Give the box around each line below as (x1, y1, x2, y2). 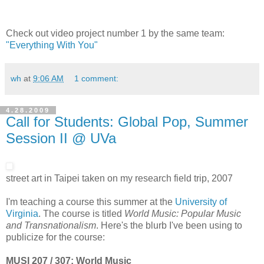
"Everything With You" (6, 40, 98, 51)
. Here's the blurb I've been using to (96, 220, 242, 230)
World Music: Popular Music (124, 208, 241, 219)
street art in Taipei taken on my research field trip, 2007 (6, 173, 233, 183)
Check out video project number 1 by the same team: (6, 28, 225, 39)
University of (175, 196, 227, 207)
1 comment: (74, 74, 119, 84)
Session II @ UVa (6, 130, 116, 147)
